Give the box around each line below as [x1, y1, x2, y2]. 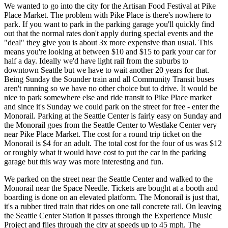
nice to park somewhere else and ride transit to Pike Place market [4, 93, 212, 102]
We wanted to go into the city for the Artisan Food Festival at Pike [4, 1, 216, 10]
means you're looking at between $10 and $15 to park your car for [4, 47, 216, 56]
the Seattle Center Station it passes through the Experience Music [4, 211, 212, 220]
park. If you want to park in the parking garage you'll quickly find [4, 19, 214, 28]
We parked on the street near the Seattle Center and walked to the [4, 174, 213, 183]
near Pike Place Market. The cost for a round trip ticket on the [4, 129, 202, 138]
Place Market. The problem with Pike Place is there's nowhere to [4, 10, 211, 19]
